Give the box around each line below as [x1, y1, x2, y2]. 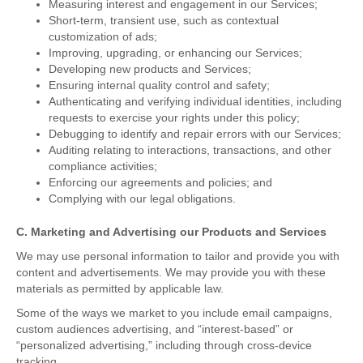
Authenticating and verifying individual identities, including [49, 95, 342, 109]
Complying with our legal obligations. [49, 192, 236, 206]
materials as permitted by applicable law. [16, 282, 224, 296]
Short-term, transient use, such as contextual [49, 14, 279, 28]
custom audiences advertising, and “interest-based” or [16, 322, 293, 336]
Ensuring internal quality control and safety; [49, 79, 270, 92]
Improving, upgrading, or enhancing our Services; [49, 46, 302, 60]
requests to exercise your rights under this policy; [49, 111, 300, 125]
